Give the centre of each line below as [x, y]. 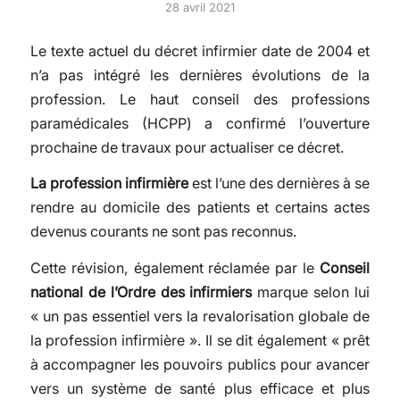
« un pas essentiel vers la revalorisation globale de [200, 316]
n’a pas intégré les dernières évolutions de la [200, 75]
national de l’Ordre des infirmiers [141, 292]
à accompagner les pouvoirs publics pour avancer [200, 364]
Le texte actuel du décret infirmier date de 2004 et [200, 50]
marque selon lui [311, 292]
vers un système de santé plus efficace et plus [200, 388]
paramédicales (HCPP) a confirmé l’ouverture [200, 123]
